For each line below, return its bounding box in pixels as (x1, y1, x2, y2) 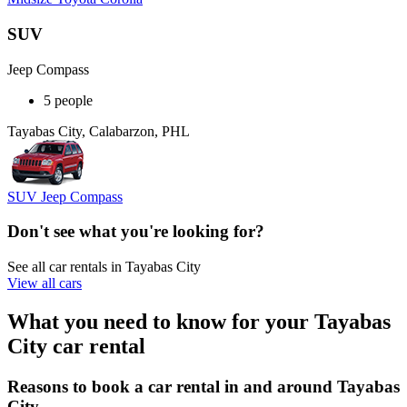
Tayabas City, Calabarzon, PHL (7, 123, 190, 139)
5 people (44, 92, 93, 108)
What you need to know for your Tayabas (7, 309, 391, 333)
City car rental (7, 333, 145, 358)
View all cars (7, 275, 82, 292)
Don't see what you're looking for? (7, 222, 264, 242)
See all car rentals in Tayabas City (7, 259, 201, 275)
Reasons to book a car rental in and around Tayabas (7, 376, 400, 396)
